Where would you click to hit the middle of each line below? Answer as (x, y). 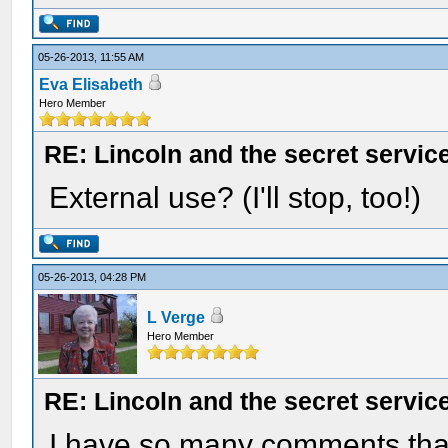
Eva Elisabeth (91, 84)
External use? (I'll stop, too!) (235, 197)
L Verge (176, 317)
